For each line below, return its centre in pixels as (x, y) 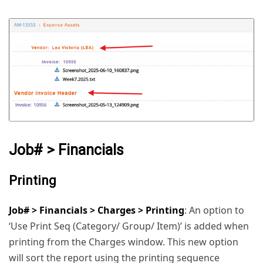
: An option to (214, 210)
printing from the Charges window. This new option (124, 242)
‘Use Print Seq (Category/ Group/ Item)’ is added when (129, 226)
